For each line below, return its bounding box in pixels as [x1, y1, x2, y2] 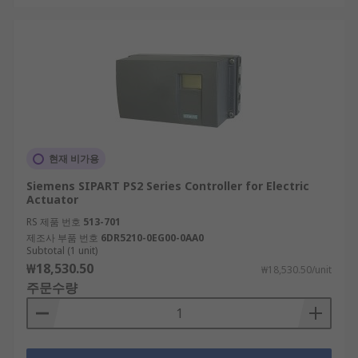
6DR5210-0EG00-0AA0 [101, 231, 204, 245]
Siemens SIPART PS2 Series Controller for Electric [26, 178, 309, 193]
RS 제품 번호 [26, 215, 81, 229]
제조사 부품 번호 [26, 231, 98, 245]
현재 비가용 [49, 152, 99, 165]
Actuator [26, 192, 78, 207]
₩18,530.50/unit [261, 263, 332, 276]
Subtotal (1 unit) [26, 244, 97, 257]
